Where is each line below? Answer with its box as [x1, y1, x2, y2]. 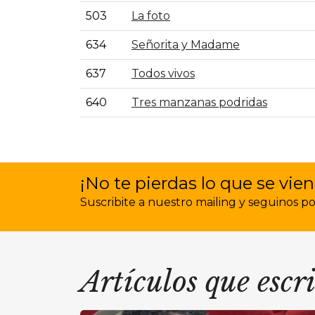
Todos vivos [131, 67, 195, 80]
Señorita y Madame [131, 38, 240, 51]
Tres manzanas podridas [131, 96, 267, 109]
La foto [131, 9, 170, 22]
